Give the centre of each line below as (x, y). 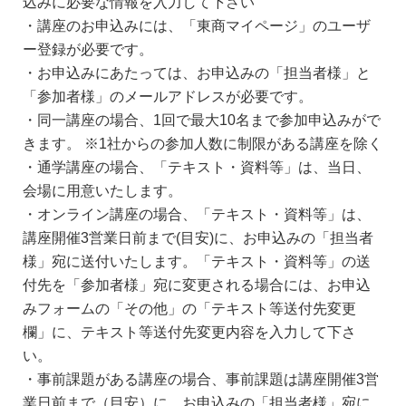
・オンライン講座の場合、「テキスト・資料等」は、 (197, 214)
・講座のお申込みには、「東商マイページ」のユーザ (197, 26)
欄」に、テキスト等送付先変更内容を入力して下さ (189, 332)
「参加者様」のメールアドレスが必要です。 (168, 97)
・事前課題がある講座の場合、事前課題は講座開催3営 (201, 379)
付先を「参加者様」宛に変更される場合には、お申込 (197, 285)
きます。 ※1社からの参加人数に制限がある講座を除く (203, 144)
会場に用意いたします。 (102, 191)
